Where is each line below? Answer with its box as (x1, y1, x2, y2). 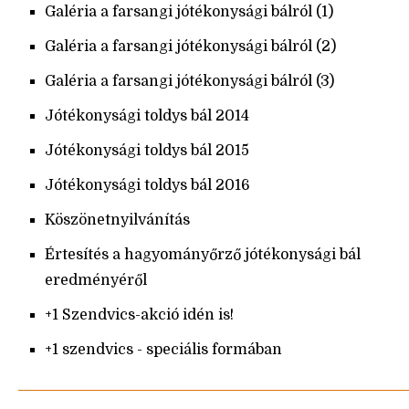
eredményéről (45, 272, 147, 289)
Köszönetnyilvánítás (45, 212, 190, 229)
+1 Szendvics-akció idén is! (45, 307, 234, 324)
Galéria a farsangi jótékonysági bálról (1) (45, 4, 333, 21)
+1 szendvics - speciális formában (45, 341, 282, 359)
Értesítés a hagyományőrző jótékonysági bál (45, 246, 361, 264)
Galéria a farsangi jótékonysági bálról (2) (45, 38, 336, 56)
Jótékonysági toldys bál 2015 (45, 142, 249, 160)
